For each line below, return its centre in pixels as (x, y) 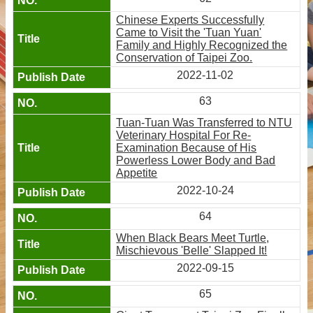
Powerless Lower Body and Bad (196, 160)
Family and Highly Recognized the (202, 45)
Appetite (137, 173)
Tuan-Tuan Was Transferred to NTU (204, 122)
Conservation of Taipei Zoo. (184, 57)
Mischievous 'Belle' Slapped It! (192, 250)
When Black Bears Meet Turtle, (193, 238)
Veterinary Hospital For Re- (184, 135)
